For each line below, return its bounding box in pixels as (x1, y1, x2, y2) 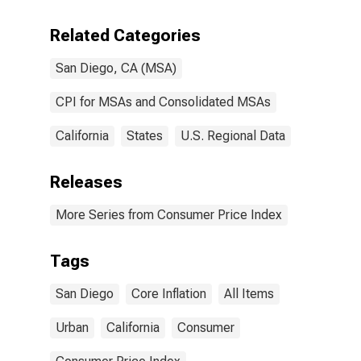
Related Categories (50, 26, 201, 45)
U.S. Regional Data (180, 128, 285, 143)
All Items (224, 286, 274, 301)
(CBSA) (179, 32, 223, 48)
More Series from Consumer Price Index (56, 207, 282, 222)
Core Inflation (131, 286, 206, 301)
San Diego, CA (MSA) (56, 60, 176, 76)
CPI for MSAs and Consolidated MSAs (56, 94, 271, 110)
